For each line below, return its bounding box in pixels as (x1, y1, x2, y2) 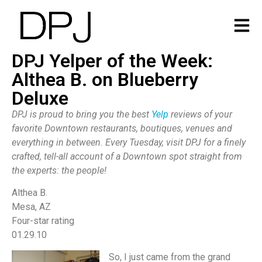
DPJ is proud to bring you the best (12, 108, 151, 120)
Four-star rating (12, 215, 74, 227)
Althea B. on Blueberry (12, 68, 198, 91)
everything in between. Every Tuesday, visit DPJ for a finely (12, 136, 246, 148)
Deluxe (12, 87, 68, 109)
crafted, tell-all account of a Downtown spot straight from (12, 150, 242, 162)
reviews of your (168, 108, 232, 120)
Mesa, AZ (12, 201, 51, 213)
